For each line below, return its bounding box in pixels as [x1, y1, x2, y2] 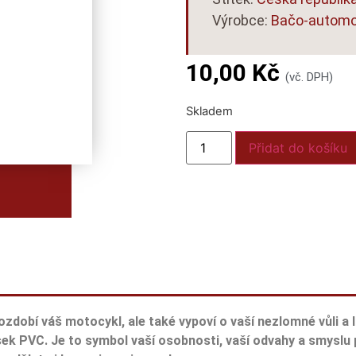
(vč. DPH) [284, 70, 333, 85]
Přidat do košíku [249, 140, 348, 157]
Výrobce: [211, 12, 271, 29]
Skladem [185, 103, 233, 118]
